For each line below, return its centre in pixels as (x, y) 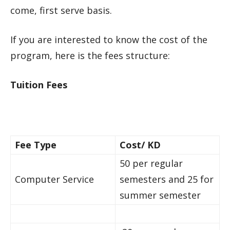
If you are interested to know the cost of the (109, 40)
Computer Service (54, 179)
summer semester (160, 195)
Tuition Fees (39, 85)
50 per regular (151, 163)
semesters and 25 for (167, 179)
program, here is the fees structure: (90, 55)
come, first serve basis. (61, 10)
